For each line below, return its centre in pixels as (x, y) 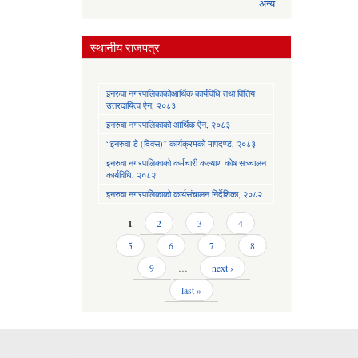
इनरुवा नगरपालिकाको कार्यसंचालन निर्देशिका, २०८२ (184, 193)
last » (191, 290)
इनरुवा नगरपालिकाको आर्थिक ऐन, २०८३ (168, 124)
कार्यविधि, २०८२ (131, 174)
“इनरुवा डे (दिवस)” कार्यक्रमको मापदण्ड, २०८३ (181, 143)
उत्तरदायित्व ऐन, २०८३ (141, 105)
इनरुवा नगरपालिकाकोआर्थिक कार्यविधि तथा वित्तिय (181, 93)
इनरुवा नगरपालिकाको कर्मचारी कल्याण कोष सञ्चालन (186, 162)
